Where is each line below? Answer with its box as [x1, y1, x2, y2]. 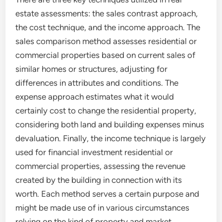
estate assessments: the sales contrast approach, [15, 8, 198, 18]
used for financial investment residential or [15, 147, 173, 157]
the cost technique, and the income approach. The [15, 22, 201, 32]
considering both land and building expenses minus [15, 119, 205, 129]
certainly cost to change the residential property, [15, 106, 197, 115]
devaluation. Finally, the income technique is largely [15, 133, 206, 143]
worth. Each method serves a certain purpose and [15, 189, 200, 199]
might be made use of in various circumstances [15, 203, 190, 213]
